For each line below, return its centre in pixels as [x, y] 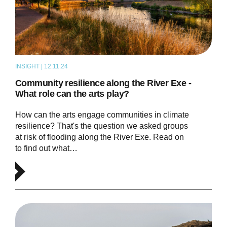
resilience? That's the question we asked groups [101, 126]
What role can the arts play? [72, 93]
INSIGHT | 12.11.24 [41, 66]
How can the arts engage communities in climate [102, 115]
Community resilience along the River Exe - [103, 83]
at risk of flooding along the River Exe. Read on [99, 137]
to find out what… [46, 148]
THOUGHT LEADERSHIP [119, 66]
